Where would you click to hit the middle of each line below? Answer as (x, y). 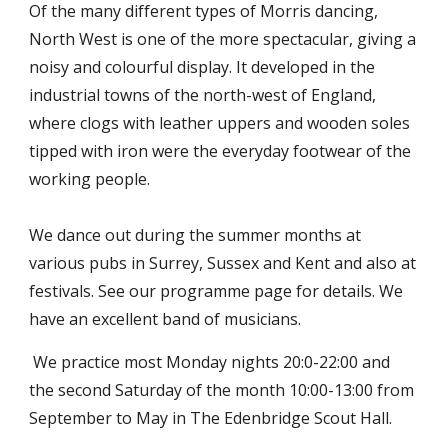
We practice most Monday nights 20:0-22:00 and (210, 362)
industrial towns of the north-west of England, (203, 95)
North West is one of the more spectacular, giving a (223, 39)
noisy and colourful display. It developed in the (202, 67)
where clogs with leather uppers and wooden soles (220, 123)
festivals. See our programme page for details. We (216, 291)
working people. (90, 179)
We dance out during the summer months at (195, 235)
